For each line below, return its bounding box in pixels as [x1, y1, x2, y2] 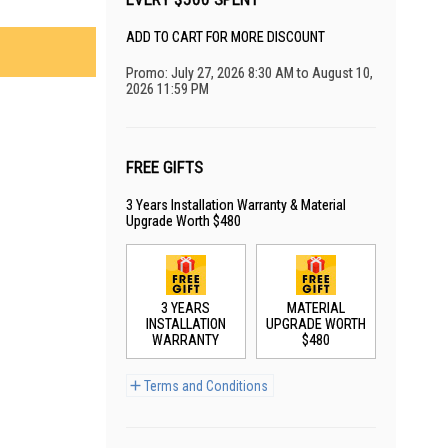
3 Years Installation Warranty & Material [126, 197, 346, 213]
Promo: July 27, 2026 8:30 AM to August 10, [126, 65, 373, 81]
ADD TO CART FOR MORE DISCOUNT [126, 29, 325, 45]
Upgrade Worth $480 [126, 213, 241, 229]
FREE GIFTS [126, 157, 203, 177]
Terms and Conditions [144, 377, 268, 394]
